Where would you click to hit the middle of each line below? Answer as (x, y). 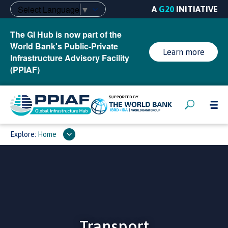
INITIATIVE (196, 9)
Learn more (183, 52)
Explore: (24, 134)
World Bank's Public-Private (64, 46)
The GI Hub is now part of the (66, 34)
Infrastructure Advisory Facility (70, 58)
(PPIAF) (25, 69)
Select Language (49, 9)
